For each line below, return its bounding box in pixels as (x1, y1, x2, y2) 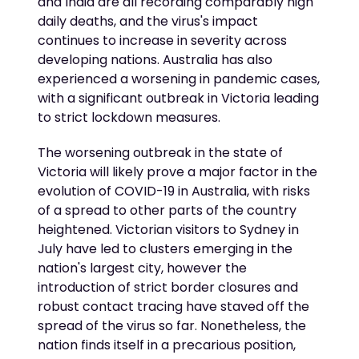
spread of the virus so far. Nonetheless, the (38, 316, 307, 335)
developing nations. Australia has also (38, 50, 273, 69)
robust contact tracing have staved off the (38, 296, 310, 316)
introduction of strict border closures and (38, 277, 299, 296)
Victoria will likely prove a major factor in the (38, 162, 318, 181)
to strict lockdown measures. (38, 107, 224, 127)
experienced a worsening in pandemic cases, (38, 69, 321, 88)
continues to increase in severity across (38, 30, 288, 50)
